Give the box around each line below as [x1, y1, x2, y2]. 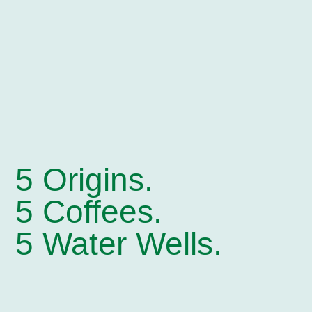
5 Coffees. [15, 194, 163, 231]
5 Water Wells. [15, 226, 223, 263]
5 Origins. [15, 162, 154, 198]
